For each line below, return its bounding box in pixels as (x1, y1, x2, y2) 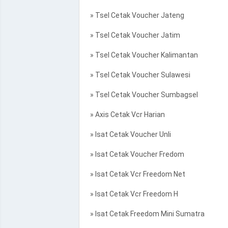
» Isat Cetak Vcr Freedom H (87, 190, 178, 198)
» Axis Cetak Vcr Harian (87, 110, 165, 119)
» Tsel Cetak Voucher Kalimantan (87, 51, 198, 59)
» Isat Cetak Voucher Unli (87, 130, 171, 138)
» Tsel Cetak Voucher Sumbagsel (87, 91, 198, 99)
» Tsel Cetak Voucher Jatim (87, 31, 180, 39)
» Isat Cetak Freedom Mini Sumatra (87, 210, 205, 218)
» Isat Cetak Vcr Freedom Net (87, 170, 185, 178)
